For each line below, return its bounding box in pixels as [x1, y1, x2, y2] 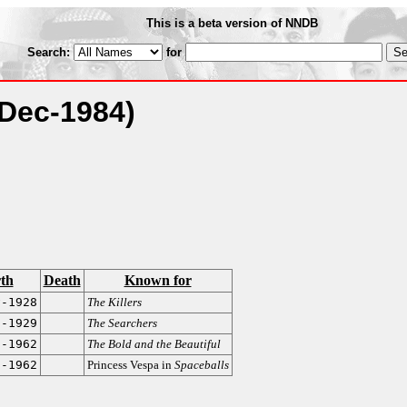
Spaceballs [174, 358, 229, 372]
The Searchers [86, 316, 157, 330]
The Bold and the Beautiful [86, 337, 221, 351]
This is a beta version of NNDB [146, 16, 318, 30]
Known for [124, 273, 192, 288]
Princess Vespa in [86, 358, 174, 372]
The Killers [86, 295, 142, 309]
